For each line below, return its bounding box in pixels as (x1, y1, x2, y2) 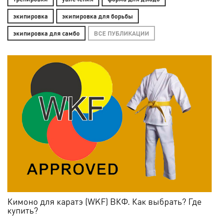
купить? (7, 204, 38, 216)
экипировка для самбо (13, 29, 80, 37)
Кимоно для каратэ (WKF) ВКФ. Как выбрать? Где (7, 195, 202, 207)
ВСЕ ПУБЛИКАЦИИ (94, 29, 149, 37)
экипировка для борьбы (62, 12, 133, 20)
